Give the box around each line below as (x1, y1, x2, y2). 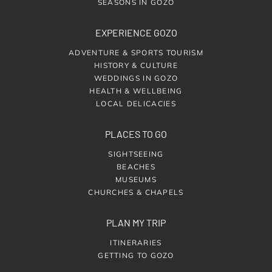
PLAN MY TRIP (106, 216, 166, 228)
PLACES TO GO (105, 127, 167, 140)
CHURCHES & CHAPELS (88, 187, 184, 197)
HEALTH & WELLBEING (89, 86, 183, 95)
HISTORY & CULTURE (93, 60, 178, 70)
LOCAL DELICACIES (96, 98, 176, 108)
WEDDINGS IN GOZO (93, 73, 178, 83)
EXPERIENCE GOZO (95, 26, 177, 38)
